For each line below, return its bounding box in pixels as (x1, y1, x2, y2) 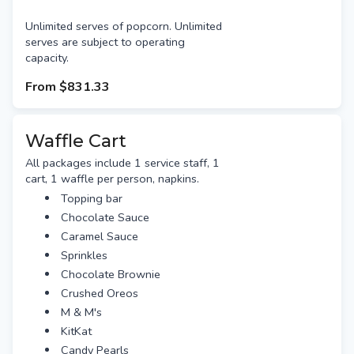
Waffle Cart (25, 130, 126, 153)
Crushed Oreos (61, 285, 139, 302)
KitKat (61, 323, 92, 340)
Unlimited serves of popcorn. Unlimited (25, 18, 222, 35)
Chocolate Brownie (61, 266, 161, 283)
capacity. (25, 50, 69, 66)
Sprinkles (61, 247, 108, 264)
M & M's (61, 304, 103, 321)
